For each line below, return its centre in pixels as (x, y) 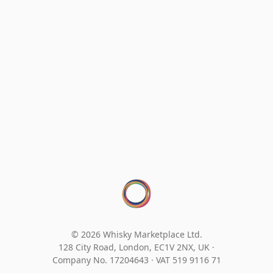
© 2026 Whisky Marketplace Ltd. (136, 234)
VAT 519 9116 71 (188, 260)
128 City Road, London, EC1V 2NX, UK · (136, 247)
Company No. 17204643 (101, 260)
